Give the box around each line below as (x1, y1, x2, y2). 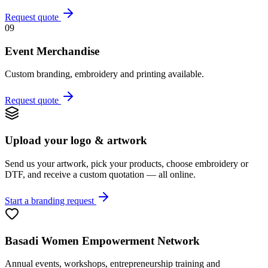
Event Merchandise (5, 44, 99, 57)
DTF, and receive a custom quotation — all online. (5, 169, 196, 179)
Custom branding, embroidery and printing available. (5, 69, 204, 80)
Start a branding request (5, 195, 96, 206)
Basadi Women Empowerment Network (5, 234, 200, 247)
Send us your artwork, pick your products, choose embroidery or (5, 158, 248, 169)
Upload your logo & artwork (5, 134, 147, 147)
